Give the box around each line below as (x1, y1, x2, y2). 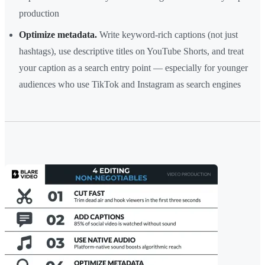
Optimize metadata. (19, 30, 97, 40)
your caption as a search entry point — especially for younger (19, 63, 248, 73)
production (19, 8, 59, 19)
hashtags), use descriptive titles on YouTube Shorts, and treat (19, 46, 244, 57)
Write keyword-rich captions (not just (97, 30, 238, 40)
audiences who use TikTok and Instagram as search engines (19, 79, 241, 90)
